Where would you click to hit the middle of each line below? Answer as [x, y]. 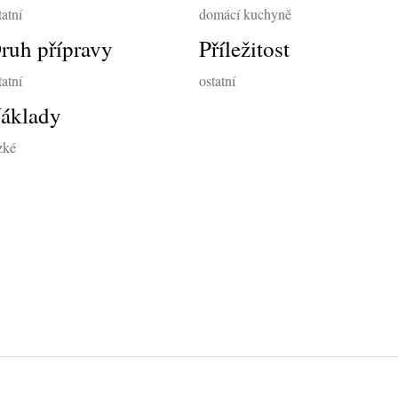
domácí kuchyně [245, 13]
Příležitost [244, 48]
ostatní [217, 80]
